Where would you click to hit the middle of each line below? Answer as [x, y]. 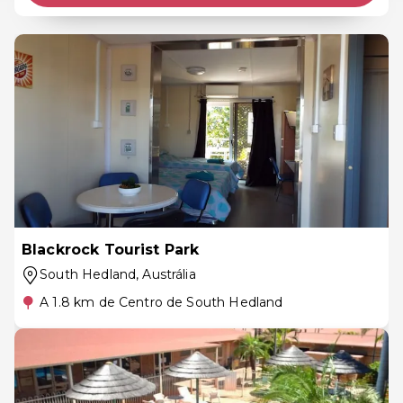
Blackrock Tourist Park [111, 250]
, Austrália [166, 274]
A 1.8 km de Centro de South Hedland [161, 302]
